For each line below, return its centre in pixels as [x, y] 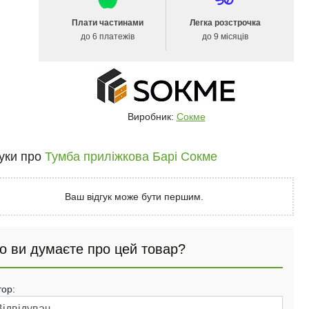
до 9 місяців [225, 37]
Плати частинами [108, 23]
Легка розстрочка [225, 23]
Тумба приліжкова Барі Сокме [131, 157]
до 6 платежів [108, 37]
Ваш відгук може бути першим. [134, 197]
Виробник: [152, 117]
